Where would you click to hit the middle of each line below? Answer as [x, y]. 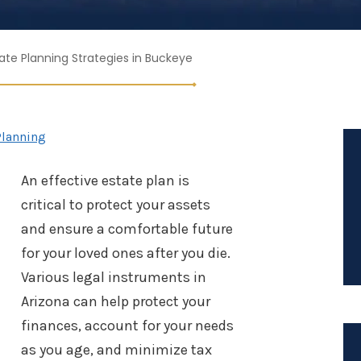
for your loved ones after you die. [126, 253]
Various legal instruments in [114, 277]
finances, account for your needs [127, 326]
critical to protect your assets [116, 205]
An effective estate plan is [105, 180]
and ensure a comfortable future [127, 229]
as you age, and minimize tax [116, 350]
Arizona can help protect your [116, 301]
